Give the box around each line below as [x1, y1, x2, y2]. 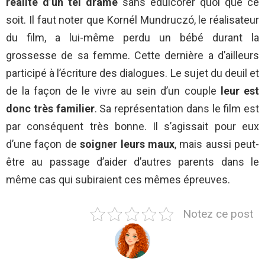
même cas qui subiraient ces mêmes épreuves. [6, 173, 230, 186]
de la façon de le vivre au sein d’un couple [6, 85, 221, 98]
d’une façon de [6, 138, 80, 151]
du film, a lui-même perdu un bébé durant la [6, 31, 259, 44]
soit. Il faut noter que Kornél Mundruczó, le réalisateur [6, 14, 259, 27]
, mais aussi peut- [174, 138, 259, 151]
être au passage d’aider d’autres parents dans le [6, 156, 259, 169]
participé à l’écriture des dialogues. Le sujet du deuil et [6, 67, 259, 80]
